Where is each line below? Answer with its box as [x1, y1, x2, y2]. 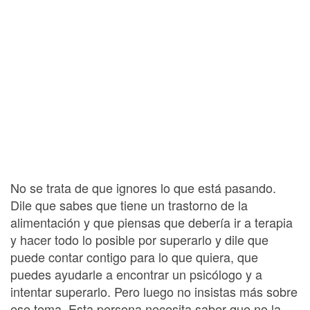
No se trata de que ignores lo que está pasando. [10, 179, 276, 197]
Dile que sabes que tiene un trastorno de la [10, 196, 248, 214]
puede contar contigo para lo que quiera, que [10, 248, 258, 266]
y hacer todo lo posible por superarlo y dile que [10, 230, 268, 248]
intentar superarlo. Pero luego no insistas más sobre [10, 282, 298, 300]
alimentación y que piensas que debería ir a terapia [10, 213, 293, 231]
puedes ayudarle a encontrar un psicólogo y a [10, 265, 262, 283]
